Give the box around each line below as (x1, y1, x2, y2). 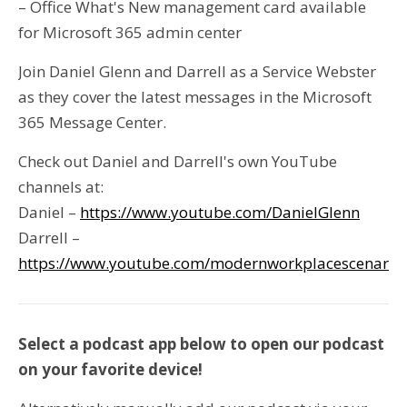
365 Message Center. (18, 112, 166, 133)
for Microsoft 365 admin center (18, 22, 242, 43)
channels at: (18, 176, 104, 197)
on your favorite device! (18, 359, 203, 380)
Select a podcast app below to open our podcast (18, 333, 384, 354)
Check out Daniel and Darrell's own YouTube (18, 151, 337, 172)
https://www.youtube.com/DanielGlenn (80, 202, 360, 223)
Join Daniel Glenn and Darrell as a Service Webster (18, 61, 376, 82)
